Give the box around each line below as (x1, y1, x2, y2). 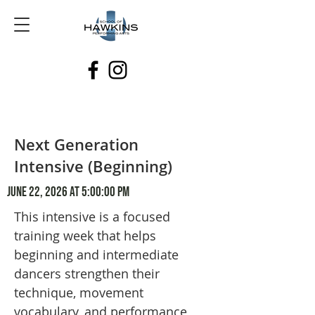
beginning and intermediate (14, 246, 179, 263)
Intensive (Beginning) (14, 155, 172, 176)
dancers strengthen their (14, 265, 160, 282)
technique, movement (14, 284, 143, 301)
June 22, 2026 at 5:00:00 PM (7, 184, 129, 200)
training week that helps (14, 227, 156, 244)
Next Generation (14, 134, 139, 155)
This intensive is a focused (14, 208, 170, 225)
